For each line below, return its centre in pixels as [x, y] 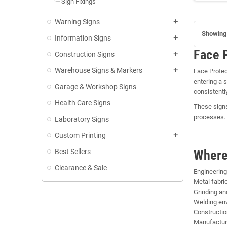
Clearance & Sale [81, 167]
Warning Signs [77, 22]
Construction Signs [85, 54]
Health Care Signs [83, 103]
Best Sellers [73, 151]
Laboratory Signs [82, 119]
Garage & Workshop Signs [96, 86]
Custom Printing [80, 135]
